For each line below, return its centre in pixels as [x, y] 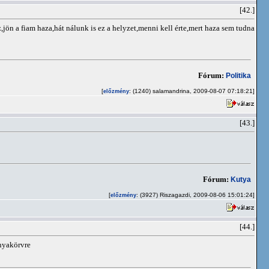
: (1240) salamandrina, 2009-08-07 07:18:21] [192, 91]
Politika [238, 75]
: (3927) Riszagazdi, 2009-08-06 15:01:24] [195, 195]
